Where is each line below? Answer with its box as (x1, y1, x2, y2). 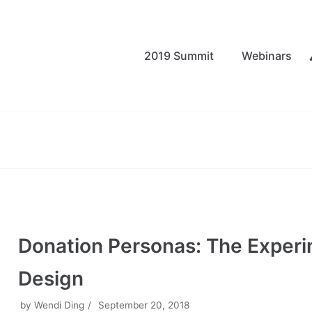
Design (18, 266, 84, 290)
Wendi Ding (34, 299, 85, 311)
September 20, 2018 (98, 299, 190, 311)
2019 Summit (144, 49, 214, 63)
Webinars (242, 49, 292, 63)
